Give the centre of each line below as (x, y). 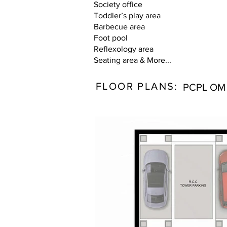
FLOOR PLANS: (137, 86)
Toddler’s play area (127, 15)
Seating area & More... (133, 60)
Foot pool (111, 38)
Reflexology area (124, 49)
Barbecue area (119, 27)
